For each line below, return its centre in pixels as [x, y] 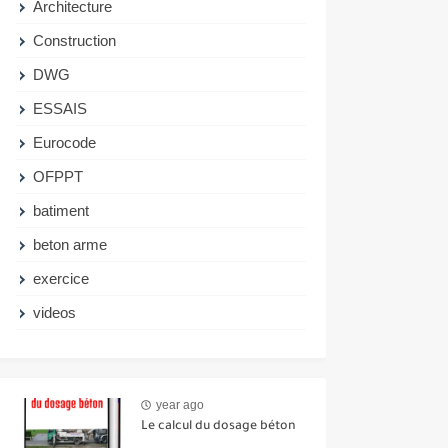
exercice [61, 278]
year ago [180, 405]
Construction [75, 40]
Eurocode [65, 142]
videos [55, 312]
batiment [61, 210]
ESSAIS [60, 108]
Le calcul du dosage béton [218, 426]
